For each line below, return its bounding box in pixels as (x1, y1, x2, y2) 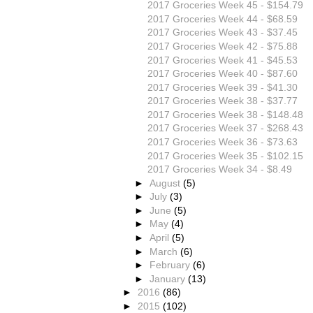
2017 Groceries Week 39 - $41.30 (147, 81, 298, 93)
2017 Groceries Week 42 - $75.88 (147, 41, 298, 52)
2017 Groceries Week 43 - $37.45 (147, 27, 298, 38)
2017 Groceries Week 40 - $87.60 (147, 68, 298, 80)
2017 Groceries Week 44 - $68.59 (147, 13, 298, 24)
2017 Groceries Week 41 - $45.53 (147, 54, 298, 66)
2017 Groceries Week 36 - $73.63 (147, 136, 298, 147)
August (150, 177, 184, 189)
